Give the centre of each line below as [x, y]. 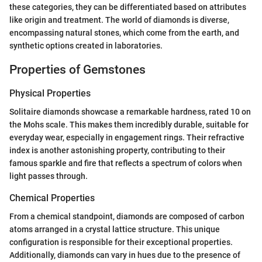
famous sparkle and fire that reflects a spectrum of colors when [126, 163]
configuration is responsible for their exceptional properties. [121, 242]
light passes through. [49, 176]
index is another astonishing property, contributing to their [117, 151]
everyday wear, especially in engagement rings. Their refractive [127, 138]
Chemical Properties [52, 198]
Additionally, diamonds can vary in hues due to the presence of [125, 255]
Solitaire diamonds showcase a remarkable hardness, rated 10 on [130, 112]
